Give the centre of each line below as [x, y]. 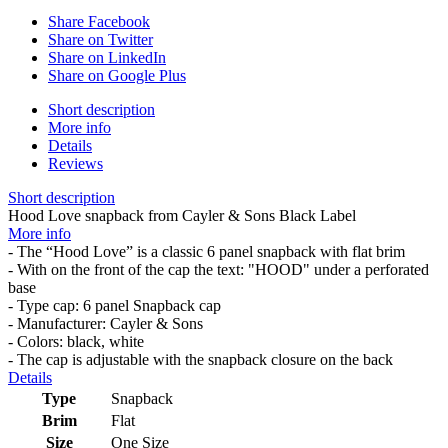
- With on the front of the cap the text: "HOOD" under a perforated [218, 270]
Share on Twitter [100, 40]
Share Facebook [99, 22]
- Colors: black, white [76, 342]
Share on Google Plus [117, 76]
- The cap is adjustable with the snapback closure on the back [200, 360]
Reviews [75, 164]
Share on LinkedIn [107, 58]
